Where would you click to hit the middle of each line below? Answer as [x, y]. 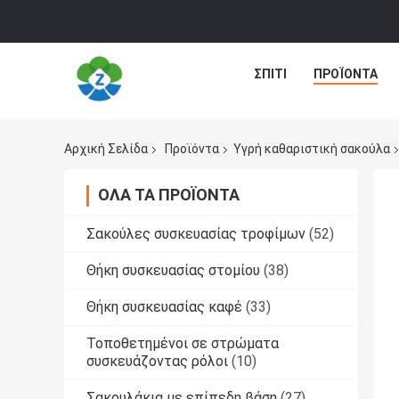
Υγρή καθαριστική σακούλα [312, 149]
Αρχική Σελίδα [106, 149]
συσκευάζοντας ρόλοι [157, 362]
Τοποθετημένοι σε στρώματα [183, 344]
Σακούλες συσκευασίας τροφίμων [196, 234]
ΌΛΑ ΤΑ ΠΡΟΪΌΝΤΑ [169, 195]
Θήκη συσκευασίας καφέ [164, 307]
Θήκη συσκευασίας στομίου [173, 271]
